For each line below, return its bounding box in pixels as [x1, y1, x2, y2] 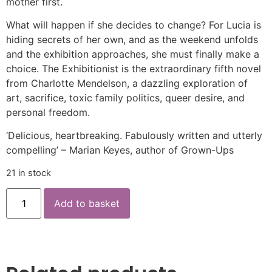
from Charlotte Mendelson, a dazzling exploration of [6, 77, 248, 90]
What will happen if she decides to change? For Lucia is [6, 19, 261, 32]
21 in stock [6, 167, 51, 178]
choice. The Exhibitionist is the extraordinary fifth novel [6, 63, 261, 75]
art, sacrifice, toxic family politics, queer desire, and [6, 92, 245, 104]
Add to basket [54, 197, 120, 210]
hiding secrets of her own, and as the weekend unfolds [6, 33, 258, 46]
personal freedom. [6, 106, 90, 119]
